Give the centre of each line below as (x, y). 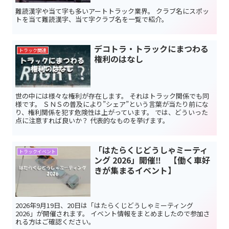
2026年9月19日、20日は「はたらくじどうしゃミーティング (104, 205)
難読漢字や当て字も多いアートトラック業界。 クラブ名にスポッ (112, 11)
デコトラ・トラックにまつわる (151, 49)
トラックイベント (37, 152)
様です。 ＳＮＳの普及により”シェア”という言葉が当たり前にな (112, 104)
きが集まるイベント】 (135, 170)
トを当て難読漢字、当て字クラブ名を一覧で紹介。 (92, 19)
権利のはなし (118, 59)
